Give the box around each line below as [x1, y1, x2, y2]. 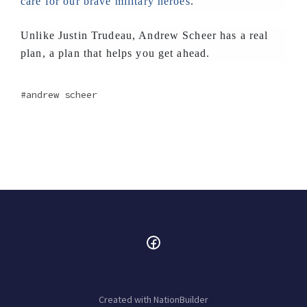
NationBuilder [153, 293, 208, 306]
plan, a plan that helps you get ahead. [21, 47, 210, 59]
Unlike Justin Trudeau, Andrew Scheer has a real [21, 29, 269, 41]
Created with [99, 293, 153, 306]
